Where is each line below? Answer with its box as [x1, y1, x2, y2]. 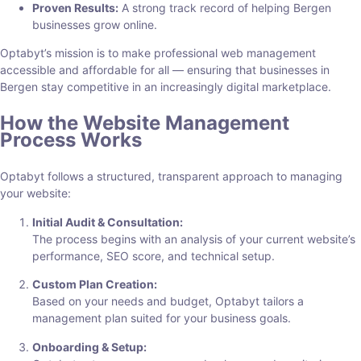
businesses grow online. [32, 18, 157, 32]
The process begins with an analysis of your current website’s [32, 231, 355, 246]
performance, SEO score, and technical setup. [32, 248, 275, 263]
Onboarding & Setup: [32, 339, 147, 354]
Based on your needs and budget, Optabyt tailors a [32, 294, 304, 309]
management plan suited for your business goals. [32, 311, 291, 326]
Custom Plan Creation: [32, 277, 157, 292]
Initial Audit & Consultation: [32, 214, 183, 229]
